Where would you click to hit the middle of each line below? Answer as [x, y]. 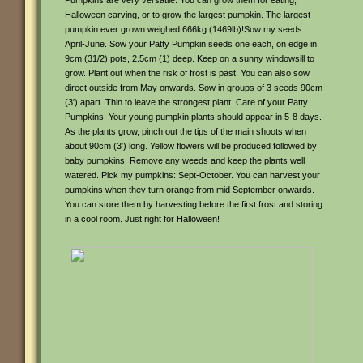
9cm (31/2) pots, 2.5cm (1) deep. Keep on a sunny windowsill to [190, 58]
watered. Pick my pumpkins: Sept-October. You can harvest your [192, 175]
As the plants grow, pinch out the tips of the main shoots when [186, 131]
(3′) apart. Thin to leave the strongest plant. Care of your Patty [186, 102]
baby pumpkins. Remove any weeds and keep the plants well [185, 160]
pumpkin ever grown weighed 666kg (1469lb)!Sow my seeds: [185, 29]
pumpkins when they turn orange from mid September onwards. [190, 190]
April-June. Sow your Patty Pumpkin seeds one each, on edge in [191, 44]
